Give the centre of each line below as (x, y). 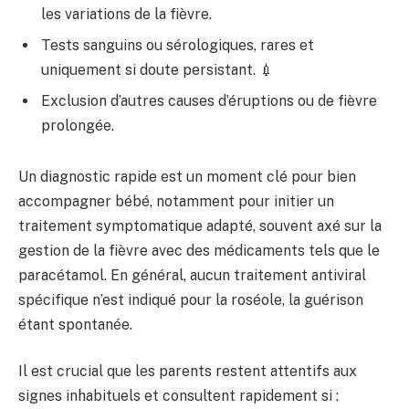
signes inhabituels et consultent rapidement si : (178, 396)
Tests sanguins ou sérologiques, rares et (178, 46)
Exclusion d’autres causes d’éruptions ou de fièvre (209, 101)
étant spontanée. (75, 324)
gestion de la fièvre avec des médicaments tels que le (199, 250)
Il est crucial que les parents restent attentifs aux (188, 372)
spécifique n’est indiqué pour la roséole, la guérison (191, 299)
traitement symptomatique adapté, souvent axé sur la (200, 225)
